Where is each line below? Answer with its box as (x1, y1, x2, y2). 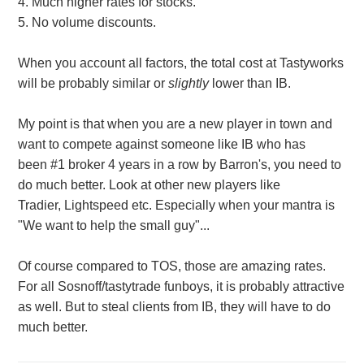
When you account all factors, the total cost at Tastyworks (17, 56, 344, 71)
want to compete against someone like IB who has (17, 137, 305, 152)
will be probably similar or (17, 76, 168, 91)
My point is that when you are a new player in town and (17, 117, 332, 132)
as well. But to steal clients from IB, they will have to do (17, 300, 331, 314)
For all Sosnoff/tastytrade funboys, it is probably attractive (17, 279, 344, 294)
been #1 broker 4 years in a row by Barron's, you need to (17, 158, 341, 172)
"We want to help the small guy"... (17, 219, 210, 233)
